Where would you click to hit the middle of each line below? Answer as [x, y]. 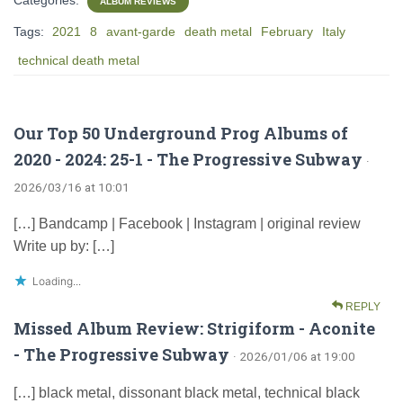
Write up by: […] [64, 246]
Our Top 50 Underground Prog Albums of [181, 133]
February [287, 31]
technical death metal [79, 60]
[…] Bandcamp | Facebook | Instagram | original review [189, 223]
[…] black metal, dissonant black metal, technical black [187, 392]
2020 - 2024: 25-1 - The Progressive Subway [188, 159]
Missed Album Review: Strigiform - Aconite [194, 328]
